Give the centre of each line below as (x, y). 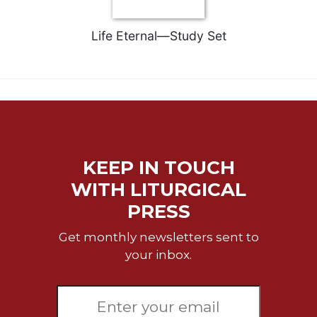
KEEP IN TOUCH (158, 167)
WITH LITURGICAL (158, 189)
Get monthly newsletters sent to (158, 237)
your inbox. (158, 254)
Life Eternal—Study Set (158, 35)
